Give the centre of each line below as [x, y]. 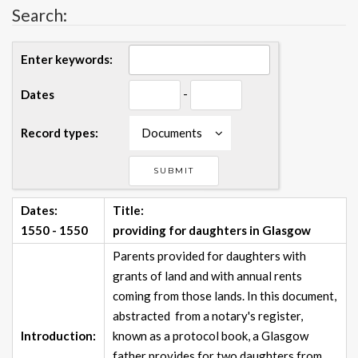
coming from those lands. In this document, [225, 296]
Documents [172, 133]
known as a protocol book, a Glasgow [211, 336]
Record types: [60, 133]
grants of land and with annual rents [207, 276]
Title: [128, 211]
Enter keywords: [67, 60]
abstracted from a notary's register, [208, 316]
